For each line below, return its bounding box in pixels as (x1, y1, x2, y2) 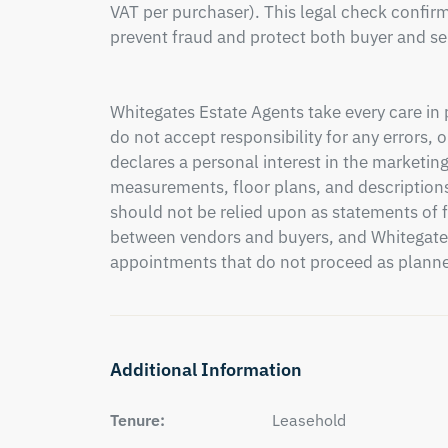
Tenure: (109, 410, 165, 430)
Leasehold (272, 410, 346, 430)
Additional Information (109, 358, 302, 381)
